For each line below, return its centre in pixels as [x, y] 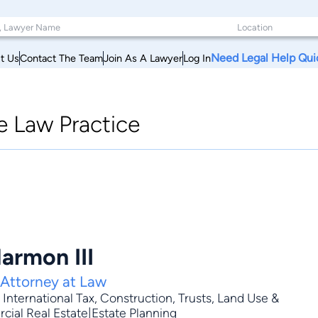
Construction [136, 298]
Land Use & [248, 298]
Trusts [195, 298]
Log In [197, 58]
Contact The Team [61, 58]
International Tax [49, 298]
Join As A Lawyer [143, 58]
